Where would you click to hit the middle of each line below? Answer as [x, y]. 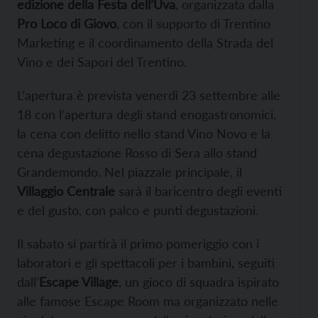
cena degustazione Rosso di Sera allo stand [137, 153]
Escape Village [79, 282]
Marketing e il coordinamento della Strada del [145, 43]
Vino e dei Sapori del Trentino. [102, 62]
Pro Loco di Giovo [67, 24]
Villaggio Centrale [66, 191]
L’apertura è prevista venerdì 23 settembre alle [149, 95]
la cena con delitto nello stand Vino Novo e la [144, 134]
